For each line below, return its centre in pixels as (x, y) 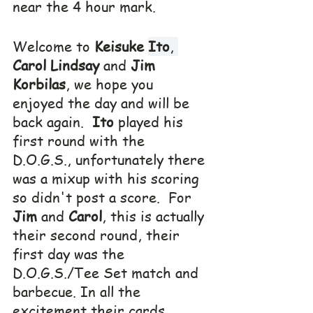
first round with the (81, 140)
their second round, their (98, 235)
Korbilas (39, 84)
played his (151, 122)
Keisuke (121, 46)
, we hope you (111, 84)
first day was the (71, 254)
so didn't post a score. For (104, 197)
